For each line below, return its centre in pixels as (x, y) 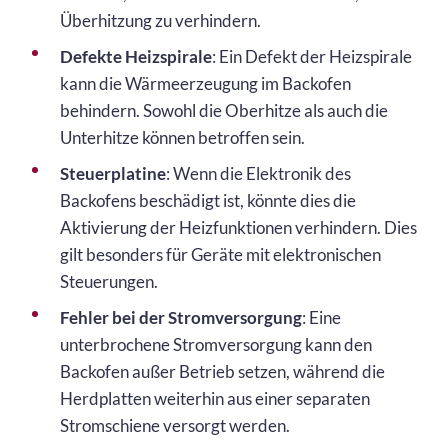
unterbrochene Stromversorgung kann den (216, 344)
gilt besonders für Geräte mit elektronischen (220, 254)
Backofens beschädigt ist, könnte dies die (208, 200)
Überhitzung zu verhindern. (160, 20)
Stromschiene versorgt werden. (175, 425)
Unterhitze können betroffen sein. (182, 137)
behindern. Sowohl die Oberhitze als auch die (224, 110)
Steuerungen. (109, 281)
